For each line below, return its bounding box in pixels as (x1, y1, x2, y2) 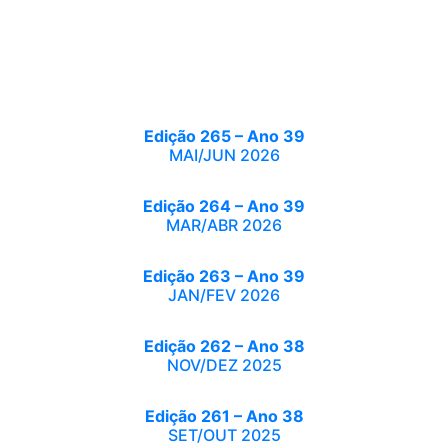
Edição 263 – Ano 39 (143, 266, 305, 286)
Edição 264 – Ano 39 (143, 196, 305, 216)
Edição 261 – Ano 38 (144, 406, 304, 426)
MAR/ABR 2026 (166, 215, 282, 235)
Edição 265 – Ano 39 (143, 126, 305, 146)
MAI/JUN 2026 (168, 145, 280, 165)
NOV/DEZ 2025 (166, 355, 282, 375)
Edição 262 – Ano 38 (143, 336, 305, 356)
